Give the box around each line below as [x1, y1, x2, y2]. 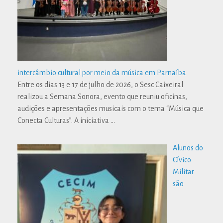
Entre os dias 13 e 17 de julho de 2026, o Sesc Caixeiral [17, 81, 183, 89]
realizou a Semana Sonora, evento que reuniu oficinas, [17, 93, 187, 101]
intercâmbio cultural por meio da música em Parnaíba [17, 69, 186, 77]
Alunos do [173, 144, 203, 152]
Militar [173, 168, 194, 176]
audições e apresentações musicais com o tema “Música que [17, 105, 204, 113]
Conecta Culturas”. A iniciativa [17, 116, 111, 125]
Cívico [173, 156, 191, 164]
